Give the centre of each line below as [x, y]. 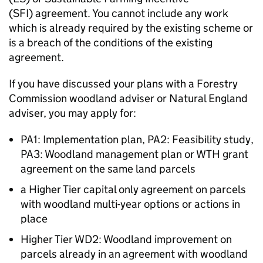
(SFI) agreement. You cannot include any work [119, 13]
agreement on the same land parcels [108, 169]
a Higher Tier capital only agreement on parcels [133, 189]
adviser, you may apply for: [73, 113]
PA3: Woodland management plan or [108, 154]
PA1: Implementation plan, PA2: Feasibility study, [137, 139]
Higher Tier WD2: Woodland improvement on [126, 239]
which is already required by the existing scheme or [131, 28]
